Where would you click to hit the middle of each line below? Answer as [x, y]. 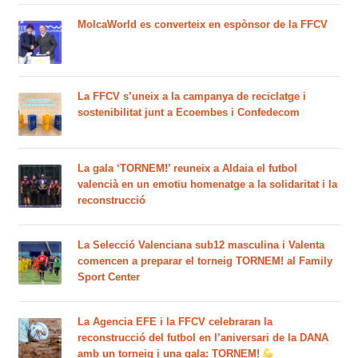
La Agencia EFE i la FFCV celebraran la [175, 321]
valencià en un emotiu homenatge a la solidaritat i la [207, 184]
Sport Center [108, 276]
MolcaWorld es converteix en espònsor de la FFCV [202, 24]
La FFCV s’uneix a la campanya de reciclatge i [191, 96]
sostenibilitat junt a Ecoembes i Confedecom [188, 112]
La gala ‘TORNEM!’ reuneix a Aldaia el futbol [187, 168]
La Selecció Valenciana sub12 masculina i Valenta [201, 245]
